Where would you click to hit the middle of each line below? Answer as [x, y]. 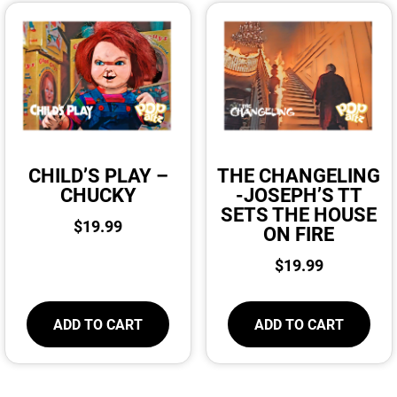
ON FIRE [299, 233]
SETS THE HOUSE [299, 214]
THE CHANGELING [299, 175]
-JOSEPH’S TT [299, 194]
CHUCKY [98, 194]
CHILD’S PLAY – [98, 175]
